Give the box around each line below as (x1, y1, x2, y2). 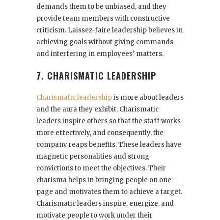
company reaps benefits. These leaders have (36, 140, 181, 149)
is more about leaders (112, 93, 184, 102)
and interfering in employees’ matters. (36, 50, 164, 58)
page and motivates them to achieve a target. (36, 188, 182, 196)
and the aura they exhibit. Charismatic (36, 105, 159, 113)
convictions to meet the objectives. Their (36, 164, 166, 172)
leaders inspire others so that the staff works (36, 117, 181, 125)
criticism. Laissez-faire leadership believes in (36, 26, 183, 34)
